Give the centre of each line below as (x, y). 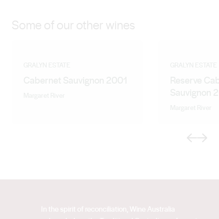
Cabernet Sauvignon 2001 (76, 80)
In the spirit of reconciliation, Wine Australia (108, 209)
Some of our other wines (73, 25)
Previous (199, 138)
